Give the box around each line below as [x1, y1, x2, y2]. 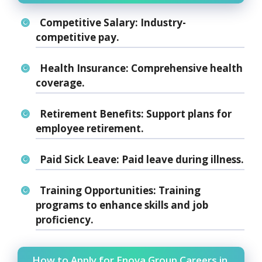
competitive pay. [36, 30, 119, 44]
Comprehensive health [128, 61, 243, 75]
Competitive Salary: [39, 16, 138, 30]
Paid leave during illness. [119, 153, 244, 167]
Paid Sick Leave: [39, 153, 119, 167]
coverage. [36, 76, 85, 90]
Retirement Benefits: [39, 107, 144, 121]
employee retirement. [36, 122, 144, 136]
